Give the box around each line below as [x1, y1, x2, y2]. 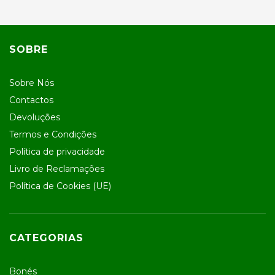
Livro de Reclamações [9, 163, 104, 174]
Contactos [9, 95, 53, 106]
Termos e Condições [9, 129, 96, 140]
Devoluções [9, 112, 60, 123]
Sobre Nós [9, 77, 54, 88]
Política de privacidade [9, 146, 105, 157]
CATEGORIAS [9, 232, 83, 244]
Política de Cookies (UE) [9, 180, 111, 192]
